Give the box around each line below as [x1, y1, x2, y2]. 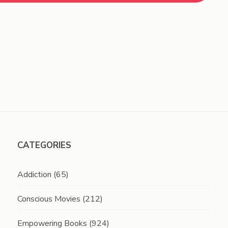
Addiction [17, 169, 51, 180]
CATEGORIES [17, 139, 71, 151]
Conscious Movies [17, 193, 80, 205]
